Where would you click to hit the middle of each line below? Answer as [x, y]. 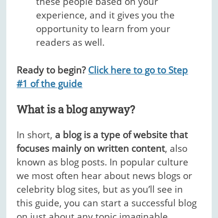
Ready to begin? [51, 70]
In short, [36, 135]
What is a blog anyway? [76, 109]
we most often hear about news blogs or [105, 176]
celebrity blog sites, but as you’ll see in [100, 190]
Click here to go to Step [138, 70]
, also [176, 149]
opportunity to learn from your [103, 29]
